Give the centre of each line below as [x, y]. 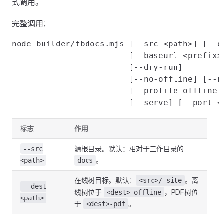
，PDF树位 [181, 192]
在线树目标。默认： [105, 180]
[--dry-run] [97, 67]
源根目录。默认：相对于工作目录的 [129, 148]
